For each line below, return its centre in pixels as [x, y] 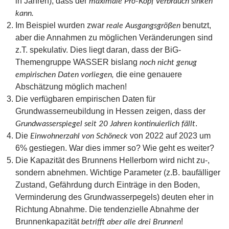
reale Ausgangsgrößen [143, 25]
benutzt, [196, 25]
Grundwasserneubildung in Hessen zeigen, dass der [110, 111]
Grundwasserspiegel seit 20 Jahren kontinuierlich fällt [105, 123]
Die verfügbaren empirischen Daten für [85, 99]
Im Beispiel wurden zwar [61, 25]
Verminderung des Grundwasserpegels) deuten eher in [114, 197]
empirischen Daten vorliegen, [65, 74]
